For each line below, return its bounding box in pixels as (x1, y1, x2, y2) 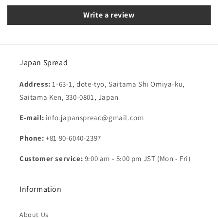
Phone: (19, 133, 44, 143)
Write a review (83, 10, 135, 20)
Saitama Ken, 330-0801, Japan (19, 92, 119, 102)
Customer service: (19, 154, 83, 163)
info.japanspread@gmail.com (44, 113, 144, 122)
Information (19, 184, 62, 194)
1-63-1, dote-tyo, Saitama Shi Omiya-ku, (52, 79, 185, 89)
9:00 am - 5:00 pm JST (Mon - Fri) (83, 154, 191, 163)
